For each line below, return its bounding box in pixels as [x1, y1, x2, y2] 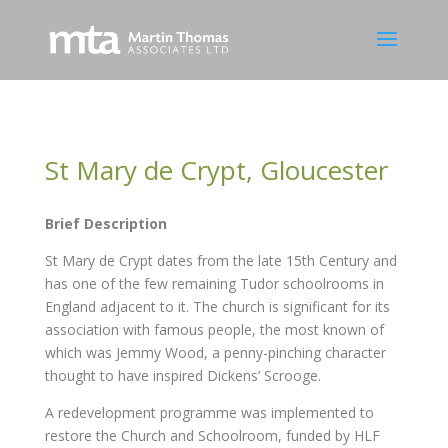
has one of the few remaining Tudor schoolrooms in [44, 274, 384, 293]
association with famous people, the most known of [44, 320, 384, 339]
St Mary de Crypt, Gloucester [44, 152, 388, 188]
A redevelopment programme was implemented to [44, 403, 374, 422]
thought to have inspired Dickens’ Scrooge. [44, 366, 321, 385]
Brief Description [44, 214, 167, 233]
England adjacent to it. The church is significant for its [44, 297, 390, 316]
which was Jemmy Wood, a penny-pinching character [44, 343, 386, 362]
